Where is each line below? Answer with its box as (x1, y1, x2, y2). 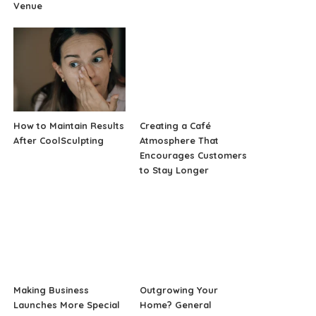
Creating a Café (139, 120, 211, 132)
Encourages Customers (139, 150, 247, 162)
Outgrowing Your (139, 284, 218, 296)
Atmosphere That (139, 135, 219, 147)
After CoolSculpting (13, 135, 104, 147)
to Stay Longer (139, 164, 209, 176)
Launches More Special (13, 298, 121, 310)
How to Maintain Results (13, 120, 125, 132)
